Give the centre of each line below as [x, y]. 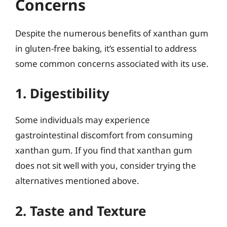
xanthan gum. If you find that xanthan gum [104, 150]
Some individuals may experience [83, 120]
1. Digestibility [62, 93]
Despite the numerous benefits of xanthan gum [112, 33]
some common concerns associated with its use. [112, 63]
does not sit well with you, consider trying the [106, 165]
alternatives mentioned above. [77, 181]
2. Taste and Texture [81, 211]
